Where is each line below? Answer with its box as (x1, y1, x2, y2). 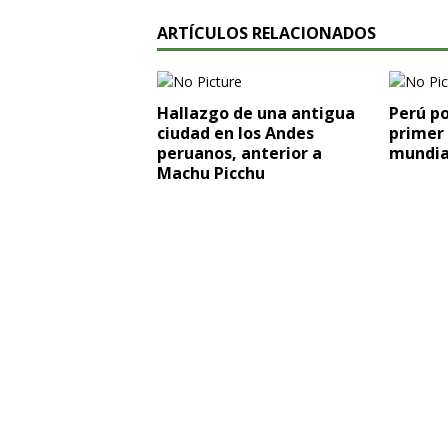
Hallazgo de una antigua (157, 102, 355, 124)
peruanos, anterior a (157, 142, 322, 164)
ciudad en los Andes (157, 122, 314, 144)
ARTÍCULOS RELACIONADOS (157, 22, 376, 44)
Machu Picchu (157, 162, 265, 184)
